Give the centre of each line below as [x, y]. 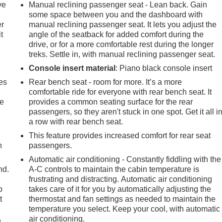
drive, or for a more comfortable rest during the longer [121, 45]
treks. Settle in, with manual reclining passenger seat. [122, 55]
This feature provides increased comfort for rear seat [120, 136]
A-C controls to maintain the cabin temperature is [114, 169]
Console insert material [72, 68]
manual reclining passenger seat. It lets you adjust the [123, 25]
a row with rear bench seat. [76, 122]
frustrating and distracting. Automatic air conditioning [121, 179]
